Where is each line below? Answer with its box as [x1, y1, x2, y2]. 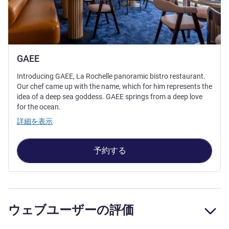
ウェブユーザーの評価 [8, 202, 134, 218]
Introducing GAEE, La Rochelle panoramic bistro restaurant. [17, 72, 205, 81]
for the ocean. [17, 103, 61, 111]
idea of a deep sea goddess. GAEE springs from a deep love [17, 93, 202, 101]
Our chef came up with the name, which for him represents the [17, 82, 212, 91]
